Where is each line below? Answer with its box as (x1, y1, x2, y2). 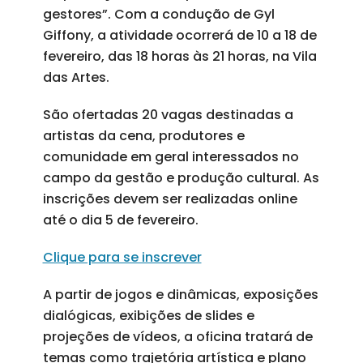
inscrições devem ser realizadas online (42, 190, 297, 208)
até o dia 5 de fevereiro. (42, 211, 199, 229)
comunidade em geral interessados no (42, 147, 299, 166)
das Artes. (42, 68, 109, 87)
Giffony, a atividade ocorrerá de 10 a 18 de (42, 26, 317, 45)
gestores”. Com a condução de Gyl (42, 5, 275, 23)
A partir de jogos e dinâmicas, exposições (42, 285, 318, 304)
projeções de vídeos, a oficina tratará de (42, 327, 313, 346)
